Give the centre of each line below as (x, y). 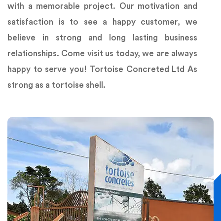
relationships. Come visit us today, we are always (102, 54)
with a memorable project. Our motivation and (102, 6)
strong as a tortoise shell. (56, 85)
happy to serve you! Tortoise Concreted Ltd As (102, 70)
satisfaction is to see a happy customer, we (102, 22)
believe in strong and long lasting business (102, 38)
